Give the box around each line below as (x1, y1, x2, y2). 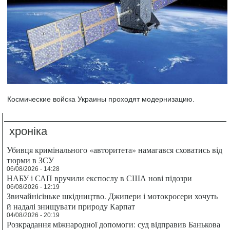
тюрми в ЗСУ (7, 154, 54, 165)
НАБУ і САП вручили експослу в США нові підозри (7, 172, 193, 183)
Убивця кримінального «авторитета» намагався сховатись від (7, 144, 223, 155)
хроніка (9, 124, 48, 138)
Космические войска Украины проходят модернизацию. (7, 94, 195, 103)
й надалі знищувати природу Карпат (7, 200, 136, 212)
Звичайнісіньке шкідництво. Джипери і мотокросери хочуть (7, 190, 218, 201)
